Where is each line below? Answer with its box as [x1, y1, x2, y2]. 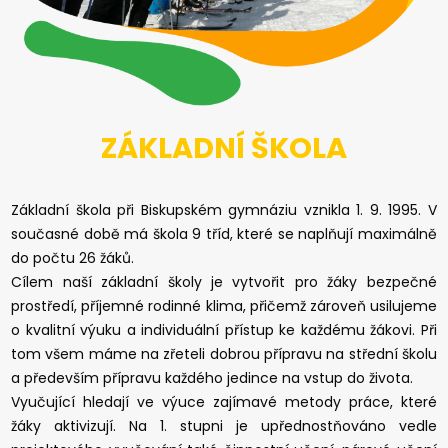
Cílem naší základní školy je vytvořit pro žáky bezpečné [11, 271, 437, 292]
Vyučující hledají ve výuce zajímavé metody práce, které [11, 391, 437, 412]
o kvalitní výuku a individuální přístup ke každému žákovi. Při [11, 319, 437, 340]
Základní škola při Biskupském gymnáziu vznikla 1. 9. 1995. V [11, 199, 437, 220]
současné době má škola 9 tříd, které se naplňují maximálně [11, 223, 437, 244]
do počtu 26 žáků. [11, 247, 135, 268]
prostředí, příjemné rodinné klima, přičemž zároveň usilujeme [11, 295, 437, 316]
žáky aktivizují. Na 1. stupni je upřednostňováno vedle [11, 415, 437, 436]
